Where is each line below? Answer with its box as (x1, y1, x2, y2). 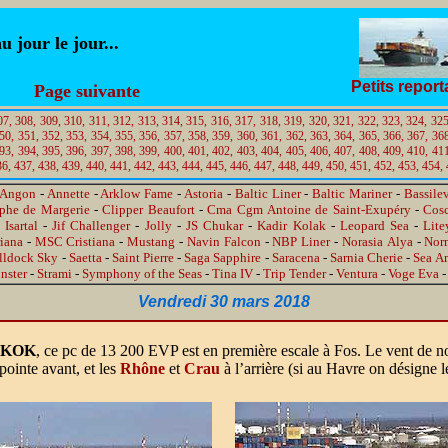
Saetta (68, 250, 102, 265)
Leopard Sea (339, 218, 410, 233)
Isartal (4, 218, 38, 233)
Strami (37, 266, 72, 281)
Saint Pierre (111, 250, 175, 265)
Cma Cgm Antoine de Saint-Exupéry (207, 202, 411, 217)
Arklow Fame (100, 186, 174, 201)
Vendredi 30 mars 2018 (138, 293, 310, 310)
